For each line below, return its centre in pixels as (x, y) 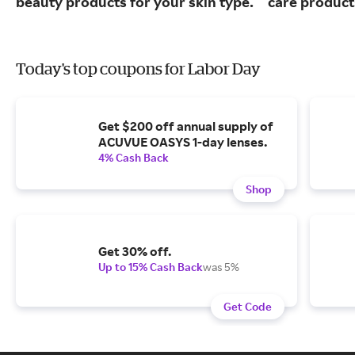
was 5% (221, 267)
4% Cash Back (134, 158)
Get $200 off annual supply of (186, 126)
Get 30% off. (135, 252)
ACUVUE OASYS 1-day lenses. (183, 142)
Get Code (248, 307)
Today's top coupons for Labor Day (138, 69)
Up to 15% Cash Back (151, 267)
